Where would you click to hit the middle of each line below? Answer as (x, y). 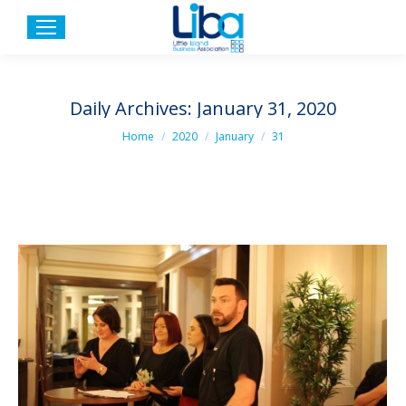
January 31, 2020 (266, 108)
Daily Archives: (133, 108)
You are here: (150, 129)
